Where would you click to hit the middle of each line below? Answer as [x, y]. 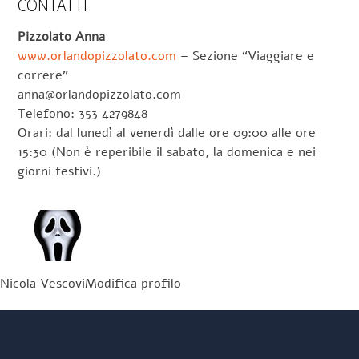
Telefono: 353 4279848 [83, 113]
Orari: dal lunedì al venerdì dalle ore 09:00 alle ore [167, 133]
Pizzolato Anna [62, 36]
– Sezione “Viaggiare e [246, 56]
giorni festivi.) [60, 171]
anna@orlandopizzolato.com [100, 94]
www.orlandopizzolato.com [97, 56]
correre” [43, 75]
